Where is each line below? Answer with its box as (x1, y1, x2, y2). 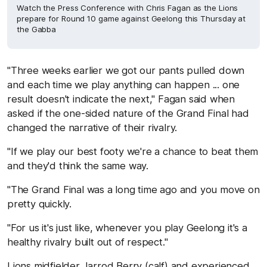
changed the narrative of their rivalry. (7, 122, 178, 133)
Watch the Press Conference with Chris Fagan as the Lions (17, 3, 238, 13)
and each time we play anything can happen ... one (7, 79, 240, 91)
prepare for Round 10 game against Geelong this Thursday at (17, 14, 246, 23)
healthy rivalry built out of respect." (7, 236, 168, 248)
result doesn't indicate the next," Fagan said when (7, 93, 235, 105)
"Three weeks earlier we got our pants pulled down (7, 64, 245, 76)
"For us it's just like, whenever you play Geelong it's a (7, 222, 247, 234)
